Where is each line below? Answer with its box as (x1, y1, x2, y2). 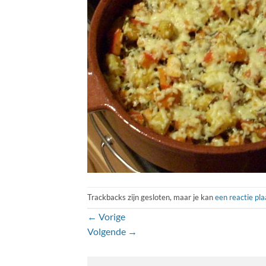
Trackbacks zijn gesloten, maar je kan (87, 192, 215, 202)
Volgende (87, 225, 128, 237)
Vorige (97, 210, 125, 222)
